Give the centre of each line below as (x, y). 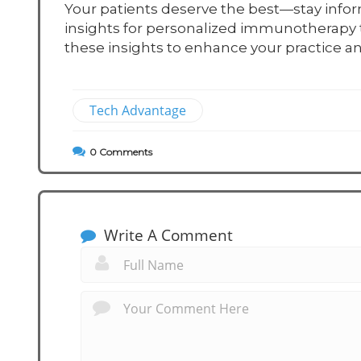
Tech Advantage (138, 111)
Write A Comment (166, 236)
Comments (124, 152)
